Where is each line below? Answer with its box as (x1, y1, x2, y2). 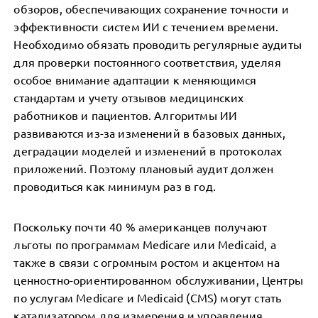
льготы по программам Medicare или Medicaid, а (13, 237, 276, 251)
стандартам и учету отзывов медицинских (13, 90, 244, 104)
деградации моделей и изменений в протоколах (13, 143, 283, 158)
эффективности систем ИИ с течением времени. (13, 19, 279, 33)
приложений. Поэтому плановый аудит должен (13, 161, 274, 175)
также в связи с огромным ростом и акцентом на (13, 255, 280, 269)
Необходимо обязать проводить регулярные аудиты (13, 37, 302, 51)
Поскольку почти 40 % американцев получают (13, 219, 268, 234)
